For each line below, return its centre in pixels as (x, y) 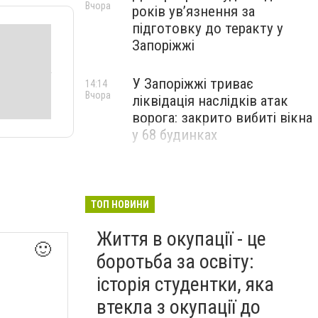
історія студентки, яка (185, 284)
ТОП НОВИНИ (120, 204)
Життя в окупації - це (181, 239)
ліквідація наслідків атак (210, 101)
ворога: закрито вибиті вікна (222, 118)
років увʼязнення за (193, 11)
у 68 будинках (175, 135)
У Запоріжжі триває (193, 84)
